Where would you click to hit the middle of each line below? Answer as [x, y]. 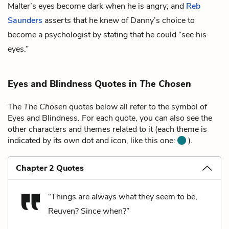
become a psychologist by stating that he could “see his [107, 35]
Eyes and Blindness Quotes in [74, 84]
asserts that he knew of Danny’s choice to [119, 20]
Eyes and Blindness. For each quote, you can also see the [110, 118]
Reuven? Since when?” [89, 211]
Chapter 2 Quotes [50, 168]
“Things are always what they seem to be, [123, 197]
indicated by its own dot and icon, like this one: [93, 140]
